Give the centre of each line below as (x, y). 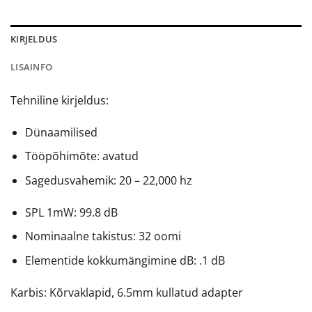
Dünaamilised (61, 132)
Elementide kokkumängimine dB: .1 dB (125, 260)
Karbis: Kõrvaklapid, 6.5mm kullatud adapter (127, 292)
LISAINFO (32, 67)
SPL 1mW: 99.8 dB (71, 212)
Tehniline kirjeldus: (60, 100)
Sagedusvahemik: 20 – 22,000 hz (108, 180)
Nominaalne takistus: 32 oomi (103, 236)
